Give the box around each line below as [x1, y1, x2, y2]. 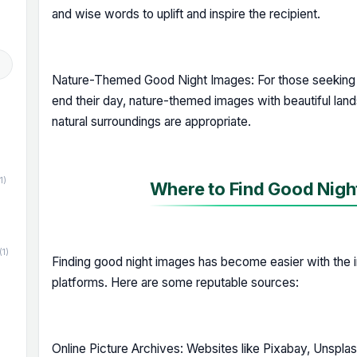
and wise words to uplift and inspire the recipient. [52, 6, 320, 22]
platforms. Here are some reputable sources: [52, 275, 299, 290]
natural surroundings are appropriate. [52, 113, 251, 129]
